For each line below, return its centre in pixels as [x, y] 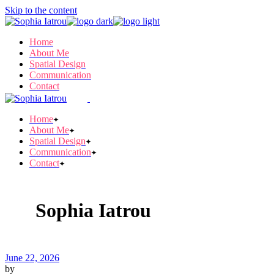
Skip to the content [41, 10]
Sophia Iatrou [93, 211]
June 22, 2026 [32, 258]
